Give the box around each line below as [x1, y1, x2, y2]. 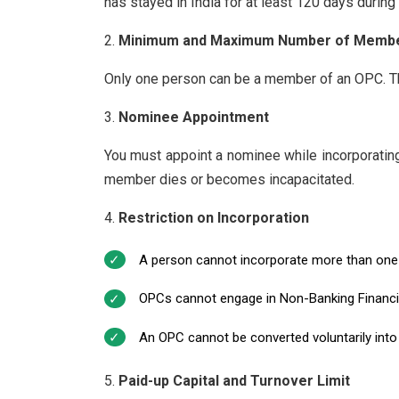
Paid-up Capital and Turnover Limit [118, 371, 350, 389]
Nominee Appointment [118, 108, 269, 126]
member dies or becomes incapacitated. [104, 170, 354, 188]
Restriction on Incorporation [118, 208, 309, 226]
